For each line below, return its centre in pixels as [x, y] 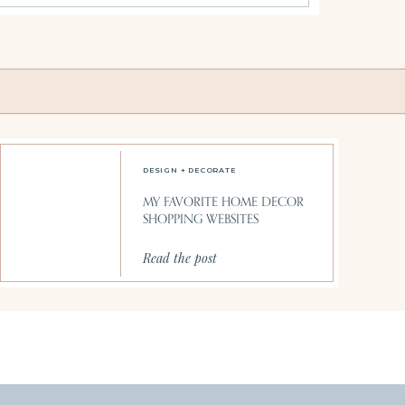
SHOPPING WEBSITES [201, 219]
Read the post [180, 258]
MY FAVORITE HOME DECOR [223, 202]
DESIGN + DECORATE [189, 170]
